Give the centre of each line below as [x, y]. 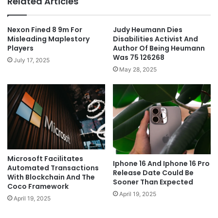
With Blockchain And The [51, 177]
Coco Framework [38, 186]
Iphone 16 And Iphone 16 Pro [161, 164]
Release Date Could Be [153, 173]
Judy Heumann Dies [148, 29]
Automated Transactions [53, 168]
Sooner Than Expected [153, 182]
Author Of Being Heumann [159, 48]
